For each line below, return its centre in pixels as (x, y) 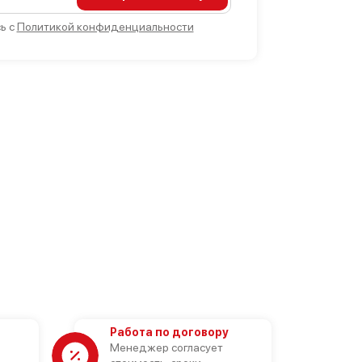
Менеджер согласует (166, 347)
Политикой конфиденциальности (105, 27)
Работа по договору (169, 332)
